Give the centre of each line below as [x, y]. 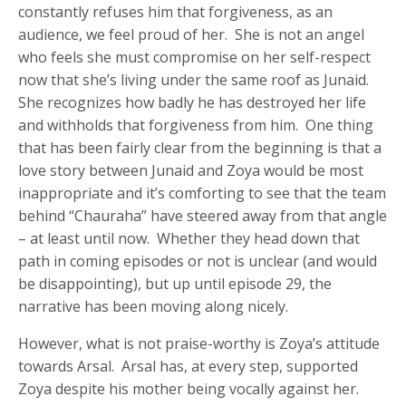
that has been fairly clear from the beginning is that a [200, 148]
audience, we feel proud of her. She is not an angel [192, 35]
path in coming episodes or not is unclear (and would [198, 261]
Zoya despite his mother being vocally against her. [191, 389]
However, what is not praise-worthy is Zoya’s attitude [199, 344]
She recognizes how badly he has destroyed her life [193, 103]
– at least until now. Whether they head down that [189, 239]
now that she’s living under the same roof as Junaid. [196, 80]
